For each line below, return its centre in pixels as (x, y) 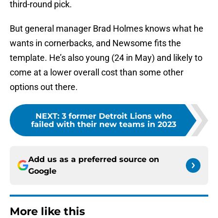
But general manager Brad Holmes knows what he (107, 29)
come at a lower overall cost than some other (97, 73)
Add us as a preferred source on (94, 160)
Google (42, 171)
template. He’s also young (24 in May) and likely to (106, 58)
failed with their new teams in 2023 (104, 125)
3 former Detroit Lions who (117, 116)
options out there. (44, 87)
